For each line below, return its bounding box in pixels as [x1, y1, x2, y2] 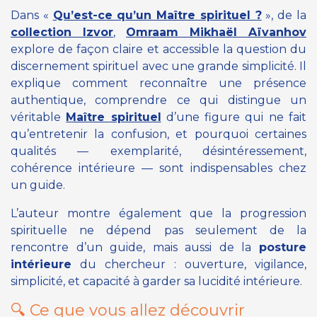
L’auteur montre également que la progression [11, 206, 306, 220]
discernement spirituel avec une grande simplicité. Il [11, 59, 306, 73]
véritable [11, 110, 67, 124]
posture [259, 240, 306, 254]
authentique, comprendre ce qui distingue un [11, 93, 306, 107]
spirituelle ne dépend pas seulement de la [11, 223, 306, 237]
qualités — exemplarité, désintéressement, [11, 144, 306, 158]
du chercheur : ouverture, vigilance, [71, 257, 306, 271]
